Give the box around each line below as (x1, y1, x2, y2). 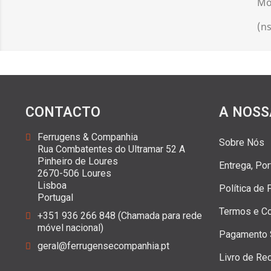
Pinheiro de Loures (38, 155, 118, 167)
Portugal (38, 192, 73, 203)
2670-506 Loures (38, 168, 111, 179)
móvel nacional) (38, 222, 103, 233)
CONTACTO (25, 104, 100, 120)
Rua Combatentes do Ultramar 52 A (38, 143, 185, 155)
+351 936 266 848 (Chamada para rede (38, 210, 202, 221)
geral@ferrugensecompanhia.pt (38, 240, 169, 252)
